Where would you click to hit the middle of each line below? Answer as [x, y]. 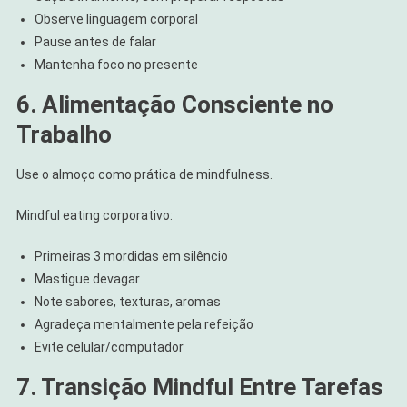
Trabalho [64, 134]
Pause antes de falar [95, 41]
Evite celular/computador [109, 347]
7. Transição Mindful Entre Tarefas [199, 387]
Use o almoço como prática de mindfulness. [144, 174]
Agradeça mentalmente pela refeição [144, 324]
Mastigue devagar [87, 278]
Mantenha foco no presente [116, 64]
